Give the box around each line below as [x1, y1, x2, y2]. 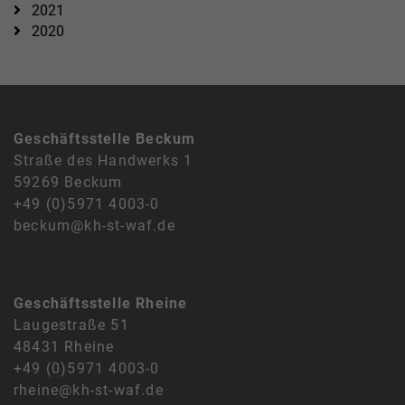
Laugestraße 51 [14, 316, 129, 334]
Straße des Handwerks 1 [14, 152, 193, 170]
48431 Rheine [14, 338, 115, 356]
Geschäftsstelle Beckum [14, 130, 196, 148]
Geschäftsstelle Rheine [14, 295, 188, 313]
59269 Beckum [14, 174, 123, 192]
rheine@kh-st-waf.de [14, 381, 164, 400]
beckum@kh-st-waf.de [14, 217, 175, 235]
